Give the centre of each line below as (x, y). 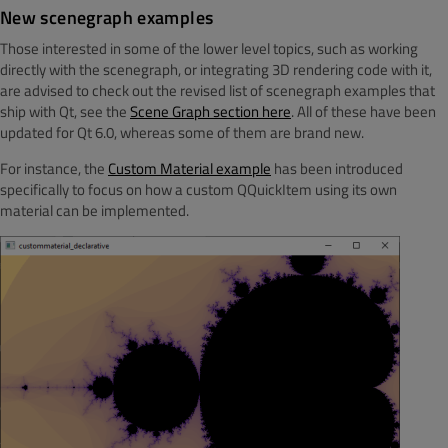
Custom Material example (189, 169)
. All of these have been (363, 112)
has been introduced (337, 169)
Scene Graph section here (210, 112)
